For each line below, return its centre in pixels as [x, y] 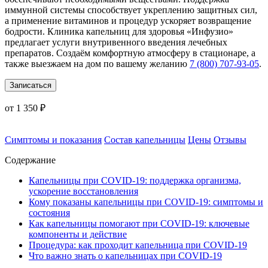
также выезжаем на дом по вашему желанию [97, 64]
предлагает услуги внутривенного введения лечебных [116, 42]
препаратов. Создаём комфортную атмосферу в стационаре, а [130, 53]
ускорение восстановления [83, 191]
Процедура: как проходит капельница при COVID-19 [138, 245]
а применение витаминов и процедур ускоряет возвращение [128, 21]
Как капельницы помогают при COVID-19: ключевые [139, 224]
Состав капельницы [145, 140]
